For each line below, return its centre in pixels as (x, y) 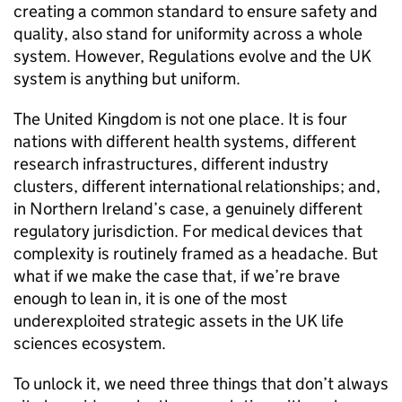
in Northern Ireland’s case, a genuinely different (188, 209)
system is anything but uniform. (127, 79)
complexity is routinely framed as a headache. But (196, 253)
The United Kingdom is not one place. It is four (180, 119)
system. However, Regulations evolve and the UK (192, 56)
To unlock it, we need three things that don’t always (201, 384)
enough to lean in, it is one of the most (150, 298)
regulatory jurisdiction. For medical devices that (188, 231)
